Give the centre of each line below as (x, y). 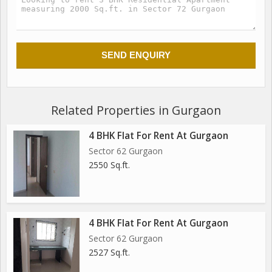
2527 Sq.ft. (109, 252)
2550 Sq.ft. (109, 165)
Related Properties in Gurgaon (136, 110)
